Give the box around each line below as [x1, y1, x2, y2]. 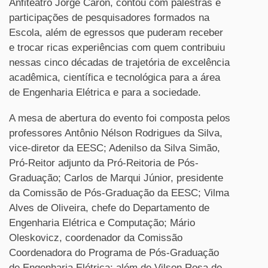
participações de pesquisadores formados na [9, 11, 209, 23]
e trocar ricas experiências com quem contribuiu [9, 41, 225, 53]
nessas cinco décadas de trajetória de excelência [9, 56, 230, 68]
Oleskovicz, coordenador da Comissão [9, 232, 182, 243]
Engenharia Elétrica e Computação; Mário [9, 217, 195, 229]
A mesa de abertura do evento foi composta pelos [9, 112, 230, 124]
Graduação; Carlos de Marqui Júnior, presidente [9, 172, 223, 184]
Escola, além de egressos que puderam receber [9, 26, 223, 38]
